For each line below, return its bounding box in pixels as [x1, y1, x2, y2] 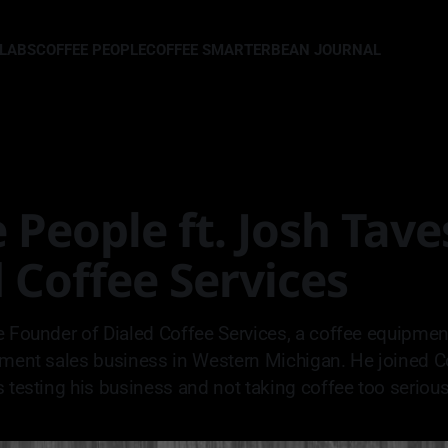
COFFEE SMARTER [146, 41, 272, 59]
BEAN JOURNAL [271, 41, 382, 59]
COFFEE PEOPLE [36, 41, 147, 59]
